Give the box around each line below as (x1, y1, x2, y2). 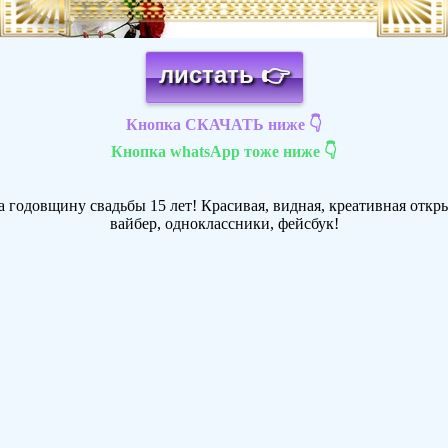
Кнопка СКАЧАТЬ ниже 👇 (126, 116, 322, 134)
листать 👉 (158, 61, 290, 89)
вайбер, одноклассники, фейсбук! (109, 215, 339, 233)
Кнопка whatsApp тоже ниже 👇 (111, 143, 337, 161)
